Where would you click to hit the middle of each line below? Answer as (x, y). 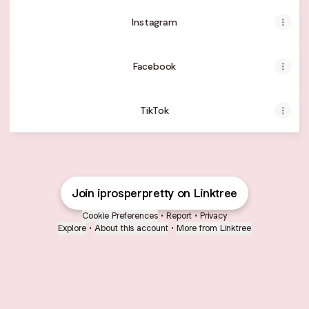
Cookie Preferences (120, 216)
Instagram (154, 22)
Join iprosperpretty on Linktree (154, 193)
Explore (72, 228)
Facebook (154, 66)
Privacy (213, 216)
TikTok (154, 110)
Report (179, 216)
